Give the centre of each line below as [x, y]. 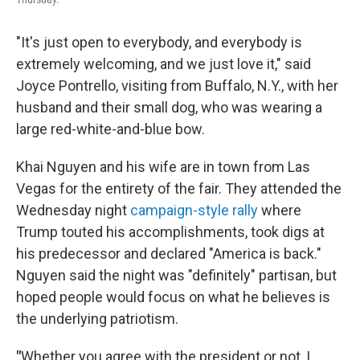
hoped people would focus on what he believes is [173, 297]
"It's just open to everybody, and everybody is [159, 42]
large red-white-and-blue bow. [110, 129]
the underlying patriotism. [97, 319]
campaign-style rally [194, 210]
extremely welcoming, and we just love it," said [164, 64]
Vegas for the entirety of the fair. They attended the [179, 188]
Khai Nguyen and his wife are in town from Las [163, 167]
